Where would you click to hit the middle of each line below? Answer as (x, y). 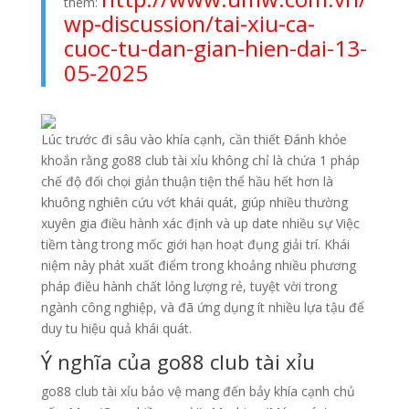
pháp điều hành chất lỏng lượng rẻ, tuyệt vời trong (189, 287)
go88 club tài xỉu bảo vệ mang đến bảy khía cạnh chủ (198, 392)
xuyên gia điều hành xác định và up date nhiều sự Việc (200, 224)
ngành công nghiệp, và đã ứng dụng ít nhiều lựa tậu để (202, 308)
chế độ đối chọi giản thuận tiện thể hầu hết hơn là (187, 182)
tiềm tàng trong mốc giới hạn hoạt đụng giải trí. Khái (195, 245)
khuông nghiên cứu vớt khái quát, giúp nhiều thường (194, 203)
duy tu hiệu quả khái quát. (116, 329)
